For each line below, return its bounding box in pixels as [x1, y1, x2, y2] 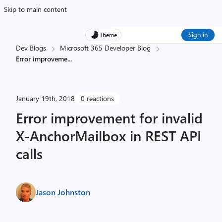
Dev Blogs [16, 43, 46, 53]
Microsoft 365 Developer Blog [60, 43, 151, 53]
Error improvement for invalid [16, 109, 203, 127]
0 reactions [81, 94, 114, 103]
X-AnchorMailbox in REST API [16, 126, 201, 145]
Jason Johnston [36, 187, 90, 197]
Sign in [188, 30, 208, 39]
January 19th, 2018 [16, 94, 75, 103]
